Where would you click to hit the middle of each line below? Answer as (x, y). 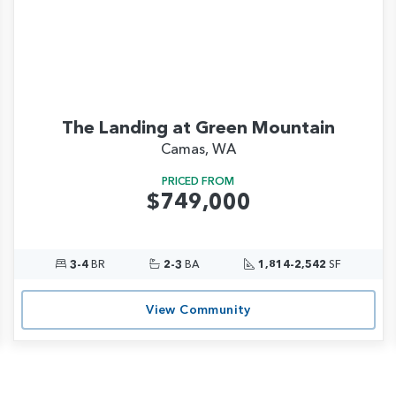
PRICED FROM (198, 180)
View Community (198, 310)
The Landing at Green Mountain (198, 127)
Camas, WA (198, 148)
